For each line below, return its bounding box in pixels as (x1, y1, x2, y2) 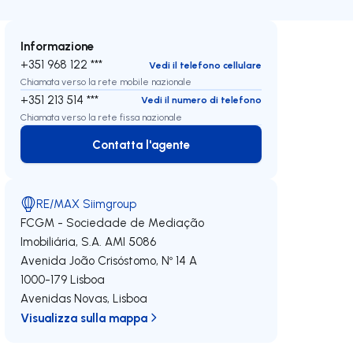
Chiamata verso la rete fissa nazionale (20, 110, 183, 123)
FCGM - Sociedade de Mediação (20, 215, 205, 231)
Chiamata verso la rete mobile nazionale (20, 76, 192, 88)
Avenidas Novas (20, 291, 108, 307)
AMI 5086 (105, 234, 157, 250)
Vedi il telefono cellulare (148, 58, 262, 71)
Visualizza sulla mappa (20, 310, 148, 326)
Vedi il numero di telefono (140, 94, 262, 106)
